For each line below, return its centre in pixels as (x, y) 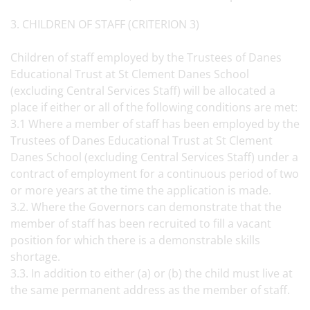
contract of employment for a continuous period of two (155, 174)
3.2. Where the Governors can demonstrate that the (146, 207)
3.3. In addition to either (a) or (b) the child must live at (152, 273)
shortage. (38, 257)
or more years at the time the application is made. (142, 190)
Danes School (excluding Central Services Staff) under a (154, 157)
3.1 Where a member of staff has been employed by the (155, 124)
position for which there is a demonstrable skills (135, 240)
